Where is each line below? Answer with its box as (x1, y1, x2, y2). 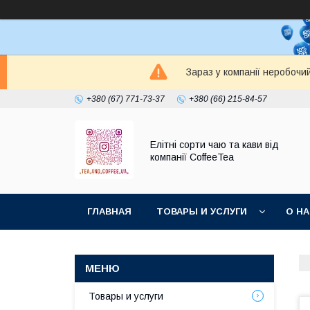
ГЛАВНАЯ (87, 206, 131, 217)
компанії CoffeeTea (150, 152, 234, 163)
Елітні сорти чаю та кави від (150, 139, 279, 150)
